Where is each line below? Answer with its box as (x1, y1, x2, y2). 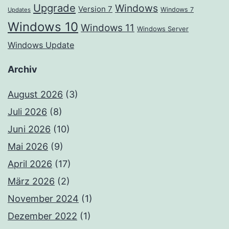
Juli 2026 (8, 106, 47, 118)
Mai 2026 (8, 141, 48, 152)
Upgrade (33, 2, 76, 15)
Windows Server (137, 25, 189, 33)
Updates (8, 6, 31, 14)
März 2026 (8, 176, 55, 187)
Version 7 (78, 4, 112, 14)
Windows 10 (8, 19, 78, 35)
